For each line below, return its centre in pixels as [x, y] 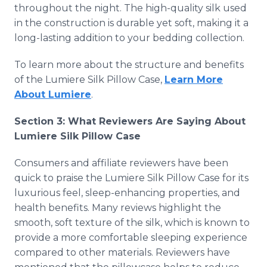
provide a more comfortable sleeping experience [131, 237]
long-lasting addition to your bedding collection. [129, 38]
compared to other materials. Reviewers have [122, 252]
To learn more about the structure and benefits [129, 65]
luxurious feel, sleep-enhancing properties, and [127, 193]
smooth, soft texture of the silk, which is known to [132, 223]
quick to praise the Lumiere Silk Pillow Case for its [131, 178]
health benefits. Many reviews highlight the [118, 208]
